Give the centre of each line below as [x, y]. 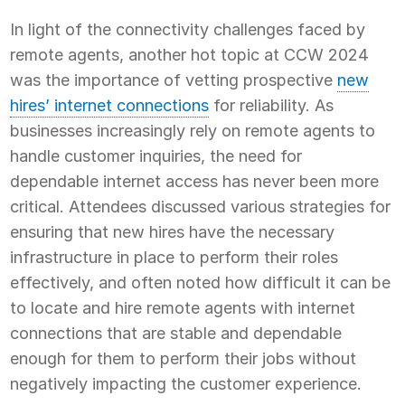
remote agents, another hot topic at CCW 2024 [190, 54]
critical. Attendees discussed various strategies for [201, 206]
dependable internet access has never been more [195, 181]
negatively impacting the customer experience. [186, 383]
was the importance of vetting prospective [174, 80]
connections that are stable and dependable [176, 333]
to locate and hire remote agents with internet [183, 307]
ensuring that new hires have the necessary [173, 231]
